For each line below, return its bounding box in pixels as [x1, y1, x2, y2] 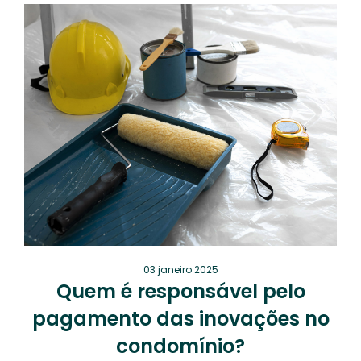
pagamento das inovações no [31, 305, 330, 332]
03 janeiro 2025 [143, 263, 218, 276]
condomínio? [116, 333, 245, 359]
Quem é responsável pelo [56, 278, 305, 305]
